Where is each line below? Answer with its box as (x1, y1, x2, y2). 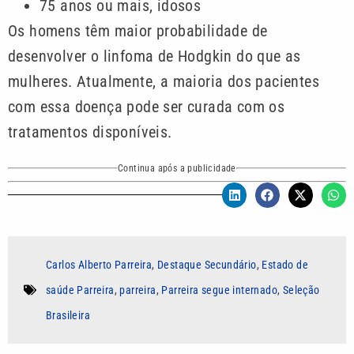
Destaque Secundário (157, 258, 257, 271)
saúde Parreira (46, 283, 115, 296)
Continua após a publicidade (118, 163, 236, 175)
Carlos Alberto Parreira (46, 258, 153, 271)
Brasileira (46, 308, 91, 322)
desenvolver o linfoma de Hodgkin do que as (8, 46, 301, 66)
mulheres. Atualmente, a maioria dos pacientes (8, 71, 319, 91)
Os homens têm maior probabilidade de (8, 21, 268, 40)
